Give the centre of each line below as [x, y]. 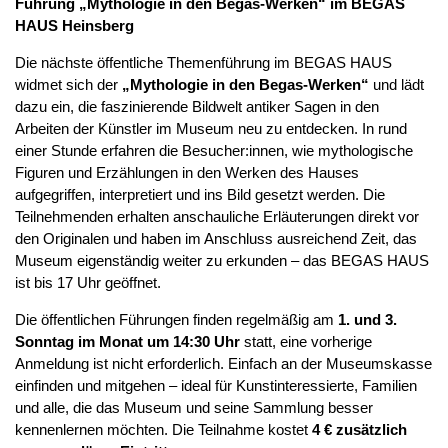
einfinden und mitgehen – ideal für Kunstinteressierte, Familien [216, 385]
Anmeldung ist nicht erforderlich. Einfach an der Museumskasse [223, 363]
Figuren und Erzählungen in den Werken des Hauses [187, 172]
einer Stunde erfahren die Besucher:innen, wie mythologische [214, 150]
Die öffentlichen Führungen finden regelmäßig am [176, 319]
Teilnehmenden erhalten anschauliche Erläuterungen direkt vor [217, 216]
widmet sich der [68, 84]
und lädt [396, 84]
